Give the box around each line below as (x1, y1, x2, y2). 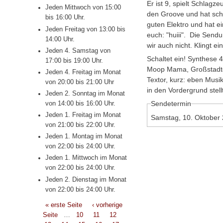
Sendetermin (150, 100, 191, 108)
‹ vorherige (92, 201, 122, 209)
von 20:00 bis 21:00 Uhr (45, 78, 114, 86)
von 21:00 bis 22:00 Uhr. (45, 121, 115, 129)
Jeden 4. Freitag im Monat (45, 68, 121, 76)
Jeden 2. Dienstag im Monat (45, 176, 126, 183)
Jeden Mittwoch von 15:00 (45, 4, 121, 11)
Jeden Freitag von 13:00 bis (45, 25, 125, 33)
